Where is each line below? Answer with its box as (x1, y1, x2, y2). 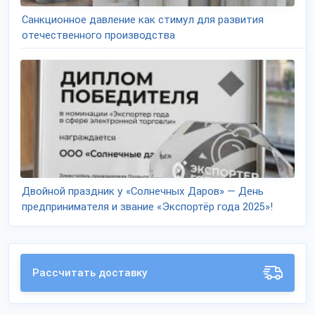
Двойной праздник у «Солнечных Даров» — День (22, 185, 264, 198)
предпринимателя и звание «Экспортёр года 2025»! (22, 200, 273, 213)
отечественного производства (22, 29, 175, 41)
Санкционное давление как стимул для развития (22, 13, 264, 26)
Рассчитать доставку (32, 266, 148, 279)
